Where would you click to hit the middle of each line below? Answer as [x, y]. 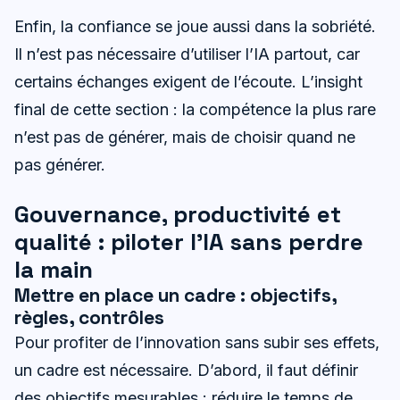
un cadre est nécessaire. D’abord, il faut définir [186, 370]
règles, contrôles [89, 317]
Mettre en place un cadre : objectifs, [175, 295]
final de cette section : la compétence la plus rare [195, 109]
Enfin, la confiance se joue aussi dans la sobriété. [195, 26]
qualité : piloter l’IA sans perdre [189, 242]
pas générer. [60, 164]
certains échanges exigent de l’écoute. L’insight [188, 81]
